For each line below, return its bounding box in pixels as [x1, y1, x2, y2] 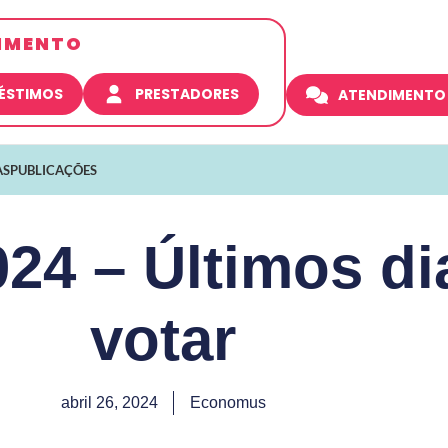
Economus [189, 393, 266, 411]
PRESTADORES [135, 83, 240, 104]
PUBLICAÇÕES [10, 161, 97, 178]
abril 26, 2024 [60, 393, 158, 411]
